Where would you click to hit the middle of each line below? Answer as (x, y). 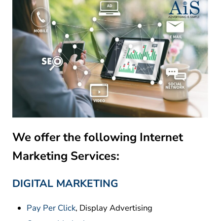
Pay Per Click (51, 208)
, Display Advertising (114, 208)
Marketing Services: (66, 156)
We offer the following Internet (97, 137)
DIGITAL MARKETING (65, 184)
